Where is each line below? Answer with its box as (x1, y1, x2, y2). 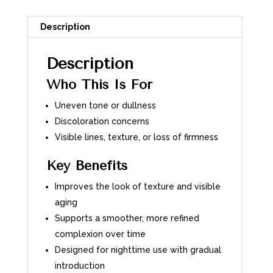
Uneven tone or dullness (54, 100, 156, 110)
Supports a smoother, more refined (54, 213, 199, 223)
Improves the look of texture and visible (54, 181, 221, 191)
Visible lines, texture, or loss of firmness (54, 132, 218, 142)
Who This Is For (46, 76, 152, 93)
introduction (54, 260, 105, 271)
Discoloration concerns (54, 116, 149, 126)
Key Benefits (46, 157, 127, 174)
